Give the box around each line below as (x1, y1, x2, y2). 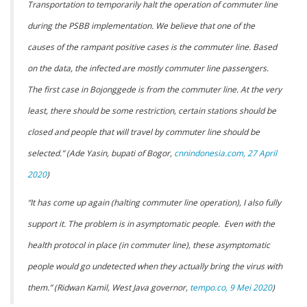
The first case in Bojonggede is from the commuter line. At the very (27, 83, 282, 95)
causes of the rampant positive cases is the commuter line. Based (27, 40, 277, 53)
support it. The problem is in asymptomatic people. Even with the (27, 217, 275, 230)
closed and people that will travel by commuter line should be (27, 125, 260, 138)
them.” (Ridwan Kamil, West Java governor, (27, 281, 190, 293)
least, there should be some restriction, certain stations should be (27, 104, 276, 116)
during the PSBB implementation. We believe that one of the (27, 19, 255, 32)
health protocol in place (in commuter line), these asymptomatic (27, 238, 270, 251)
